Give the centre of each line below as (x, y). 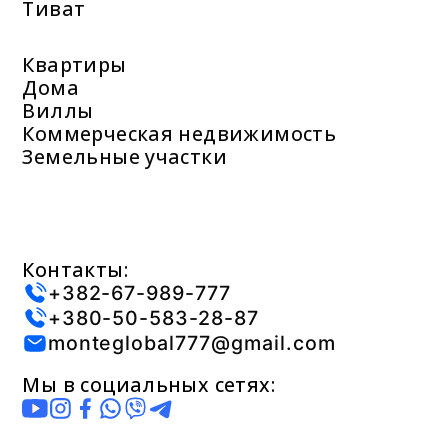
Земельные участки (125, 157)
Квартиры (74, 65)
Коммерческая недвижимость (179, 134)
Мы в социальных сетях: (149, 385)
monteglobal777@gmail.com (192, 343)
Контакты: (75, 269)
